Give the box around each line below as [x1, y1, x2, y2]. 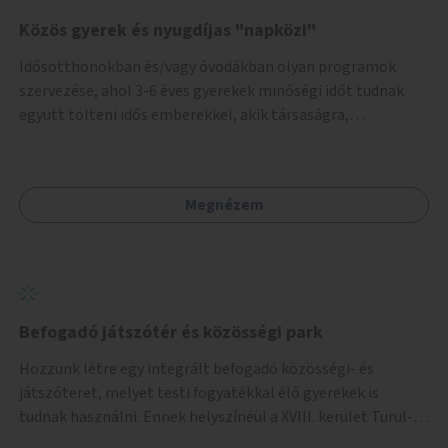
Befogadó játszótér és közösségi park [19, 319, 323, 345]
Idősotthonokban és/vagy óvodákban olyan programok [19, 55, 396, 78]
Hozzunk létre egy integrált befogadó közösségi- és [19, 357, 374, 380]
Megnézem [184, 193, 264, 216]
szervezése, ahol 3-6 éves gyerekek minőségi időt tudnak [19, 79, 404, 102]
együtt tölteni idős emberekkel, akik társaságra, [19, 103, 349, 126]
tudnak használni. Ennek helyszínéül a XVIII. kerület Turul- [19, 405, 413, 428]
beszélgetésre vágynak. [19, 127, 179, 150]
